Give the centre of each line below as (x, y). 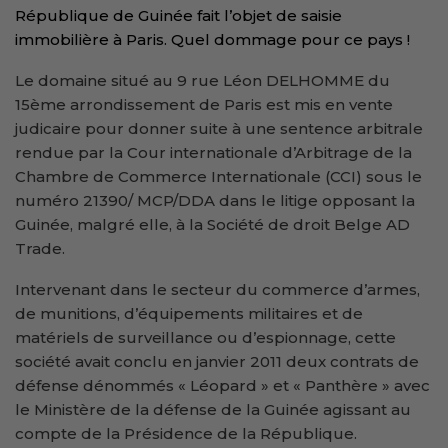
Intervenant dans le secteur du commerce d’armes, (217, 289)
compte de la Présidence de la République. (186, 433)
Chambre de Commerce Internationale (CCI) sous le (218, 176)
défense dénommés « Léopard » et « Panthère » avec (222, 385)
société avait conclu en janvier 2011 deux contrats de (217, 361)
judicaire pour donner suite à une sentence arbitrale (219, 128)
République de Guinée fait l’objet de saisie (178, 15)
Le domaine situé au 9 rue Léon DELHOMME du (202, 80)
